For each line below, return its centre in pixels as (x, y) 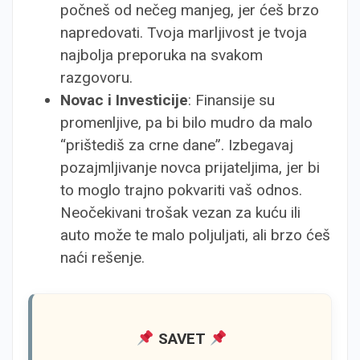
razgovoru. (96, 78)
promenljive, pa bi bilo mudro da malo (186, 123)
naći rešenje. (102, 258)
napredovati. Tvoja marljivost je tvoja (184, 33)
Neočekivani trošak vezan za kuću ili (180, 213)
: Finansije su (231, 100)
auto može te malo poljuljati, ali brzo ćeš (195, 235)
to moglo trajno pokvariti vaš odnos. (181, 190)
